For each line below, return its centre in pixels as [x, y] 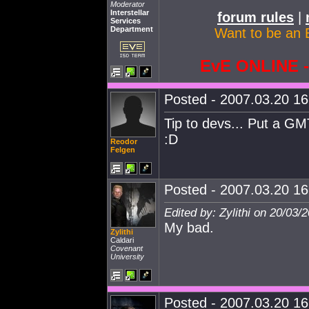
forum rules [256, 17]
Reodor [124, 141]
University [127, 257]
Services [126, 21]
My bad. [189, 228]
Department [132, 29]
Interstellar [130, 12]
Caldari [122, 240]
